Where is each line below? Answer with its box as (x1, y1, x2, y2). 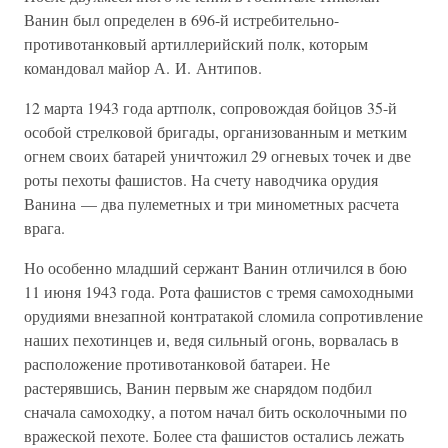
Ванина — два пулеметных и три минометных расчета (24, 193, 399, 214)
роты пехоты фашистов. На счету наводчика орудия (24, 169, 378, 190)
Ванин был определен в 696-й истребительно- (24, 9, 339, 30)
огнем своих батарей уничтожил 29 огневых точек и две (24, 145, 411, 166)
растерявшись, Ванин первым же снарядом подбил (24, 377, 372, 398)
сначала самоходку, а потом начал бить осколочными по (24, 401, 407, 422)
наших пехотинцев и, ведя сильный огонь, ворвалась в (24, 329, 399, 350)
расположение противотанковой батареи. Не (24, 353, 330, 374)
